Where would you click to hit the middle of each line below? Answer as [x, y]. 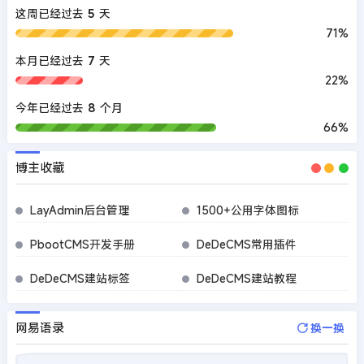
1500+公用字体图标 [247, 210]
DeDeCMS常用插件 [246, 245]
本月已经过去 [49, 61]
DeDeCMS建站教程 [246, 279]
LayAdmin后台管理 [79, 210]
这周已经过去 [49, 14]
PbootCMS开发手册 [82, 245]
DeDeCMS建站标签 [80, 279]
